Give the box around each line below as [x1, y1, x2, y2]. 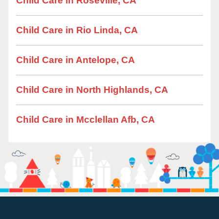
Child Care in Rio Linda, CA [16, 25, 138, 35]
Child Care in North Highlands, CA [16, 85, 168, 95]
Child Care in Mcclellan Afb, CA [16, 114, 155, 125]
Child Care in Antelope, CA [16, 55, 135, 65]
